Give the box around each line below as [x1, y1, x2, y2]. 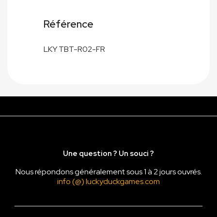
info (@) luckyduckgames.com [57, 176, 160, 187]
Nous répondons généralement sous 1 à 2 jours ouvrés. [15, 167, 202, 177]
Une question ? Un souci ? [63, 149, 154, 159]
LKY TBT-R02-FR [44, 44, 105, 55]
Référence [44, 17, 93, 31]
